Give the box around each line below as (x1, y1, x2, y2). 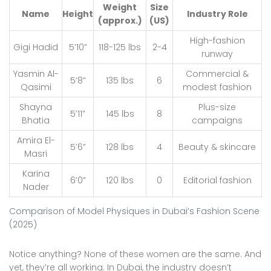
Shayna (19, 100, 52, 113)
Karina (22, 167, 50, 180)
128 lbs (106, 140, 134, 153)
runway (201, 47, 233, 60)
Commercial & (186, 67, 249, 80)
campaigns (192, 114, 243, 126)
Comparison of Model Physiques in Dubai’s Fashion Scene (9, 204, 260, 217)
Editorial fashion (183, 174, 252, 186)
